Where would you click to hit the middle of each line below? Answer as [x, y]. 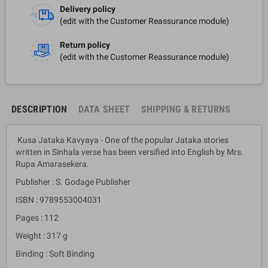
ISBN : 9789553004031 [59, 200]
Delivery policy [88, 9]
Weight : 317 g [42, 235]
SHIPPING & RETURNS [186, 109]
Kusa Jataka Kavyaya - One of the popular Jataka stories [122, 140]
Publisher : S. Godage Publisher [73, 182]
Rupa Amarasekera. [52, 164]
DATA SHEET [104, 109]
